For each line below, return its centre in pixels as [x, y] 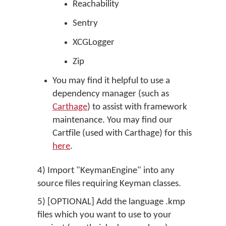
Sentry [85, 23]
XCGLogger [94, 43]
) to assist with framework [137, 107]
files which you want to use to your [104, 215]
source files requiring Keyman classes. [109, 184]
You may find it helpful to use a [111, 81]
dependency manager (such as [111, 94]
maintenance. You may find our [112, 120]
